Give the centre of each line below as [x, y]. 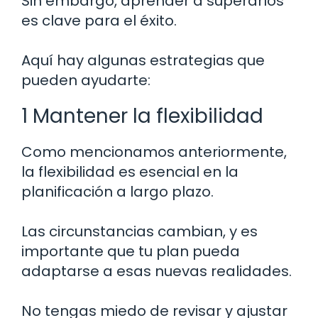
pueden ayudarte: [86, 81]
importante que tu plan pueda [131, 252]
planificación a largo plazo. [117, 192]
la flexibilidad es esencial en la [130, 172]
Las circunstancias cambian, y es [139, 232]
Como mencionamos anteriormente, [154, 152]
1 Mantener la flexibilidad [142, 116]
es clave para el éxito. [99, 21]
